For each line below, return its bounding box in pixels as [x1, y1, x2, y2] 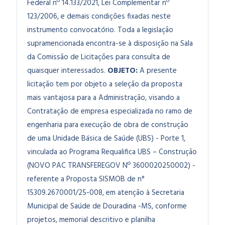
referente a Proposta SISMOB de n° [27, 173, 145, 185]
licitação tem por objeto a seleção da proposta [27, 78, 182, 90]
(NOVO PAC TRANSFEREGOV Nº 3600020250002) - [27, 160, 195, 172]
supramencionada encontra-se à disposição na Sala [27, 38, 193, 50]
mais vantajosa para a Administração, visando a [27, 92, 180, 104]
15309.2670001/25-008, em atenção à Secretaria [27, 187, 184, 199]
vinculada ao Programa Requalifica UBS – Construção [27, 146, 197, 158]
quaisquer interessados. [27, 65, 107, 77]
